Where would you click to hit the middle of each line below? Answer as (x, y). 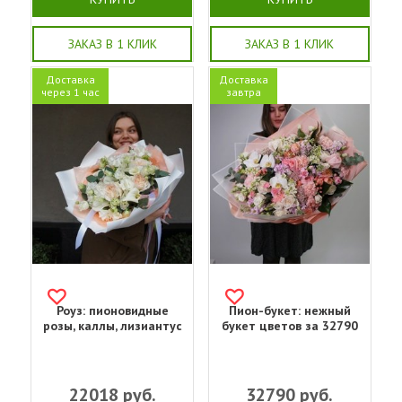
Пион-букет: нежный (289, 311)
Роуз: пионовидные (112, 311)
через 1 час (70, 92)
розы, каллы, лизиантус (112, 326)
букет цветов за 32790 (289, 326)
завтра (243, 92)
